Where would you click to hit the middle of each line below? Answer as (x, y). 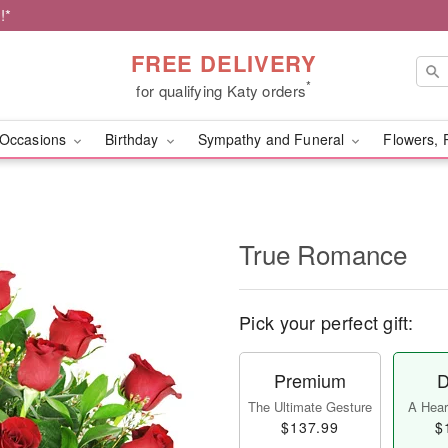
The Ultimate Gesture (310, 406)
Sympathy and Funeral (273, 139)
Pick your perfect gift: (326, 322)
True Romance (323, 253)
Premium (310, 380)
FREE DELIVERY (224, 62)
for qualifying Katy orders (221, 90)
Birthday (134, 139)
